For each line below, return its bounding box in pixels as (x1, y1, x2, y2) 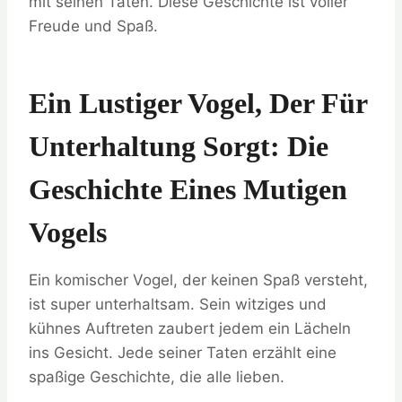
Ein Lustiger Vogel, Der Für (29, 87, 367, 120)
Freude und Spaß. (29, 17, 158, 36)
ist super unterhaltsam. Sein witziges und (29, 295, 327, 314)
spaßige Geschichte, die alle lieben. (29, 368, 284, 387)
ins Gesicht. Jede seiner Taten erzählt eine (29, 344, 336, 363)
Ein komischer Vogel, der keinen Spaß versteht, (29, 271, 368, 290)
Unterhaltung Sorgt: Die (29, 130, 328, 163)
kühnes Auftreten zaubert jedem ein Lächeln (29, 319, 351, 338)
